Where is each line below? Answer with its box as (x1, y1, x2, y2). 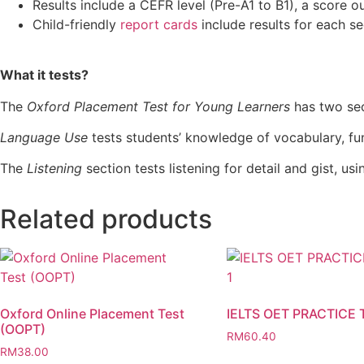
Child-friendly (32, 15, 120, 32)
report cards (120, 15, 197, 32)
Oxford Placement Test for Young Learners (27, 97, 294, 115)
